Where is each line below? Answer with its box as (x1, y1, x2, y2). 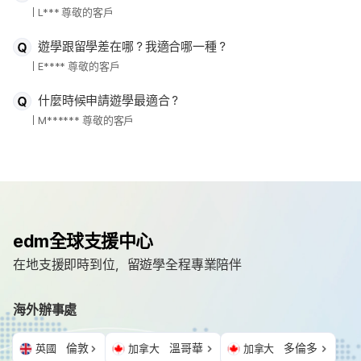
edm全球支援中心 (13, 230, 154, 251)
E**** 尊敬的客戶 (38, 60, 120, 73)
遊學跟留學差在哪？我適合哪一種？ (38, 39, 228, 54)
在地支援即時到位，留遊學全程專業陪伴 (13, 256, 243, 272)
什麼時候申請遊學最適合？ (38, 93, 181, 108)
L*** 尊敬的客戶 (38, 6, 114, 19)
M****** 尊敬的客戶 (38, 114, 135, 127)
